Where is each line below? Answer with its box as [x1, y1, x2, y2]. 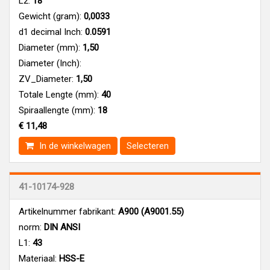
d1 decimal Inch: [19, 26, 83, 37]
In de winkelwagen [37, 140, 111, 151]
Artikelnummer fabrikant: [19, 206, 116, 217]
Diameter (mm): [19, 42, 80, 53]
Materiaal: [19, 253, 57, 264]
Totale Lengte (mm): [19, 89, 99, 100]
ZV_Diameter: [19, 73, 74, 84]
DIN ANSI [42, 221, 80, 233]
